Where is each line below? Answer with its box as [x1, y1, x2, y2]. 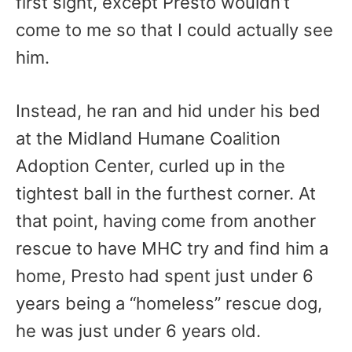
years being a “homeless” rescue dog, [16, 293, 322, 313]
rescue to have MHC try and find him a [16, 238, 328, 258]
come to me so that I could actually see [16, 20, 333, 40]
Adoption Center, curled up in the [16, 156, 285, 176]
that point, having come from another [16, 211, 316, 231]
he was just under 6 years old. [16, 321, 261, 341]
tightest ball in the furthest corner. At [16, 183, 316, 203]
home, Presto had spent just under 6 [16, 266, 313, 286]
